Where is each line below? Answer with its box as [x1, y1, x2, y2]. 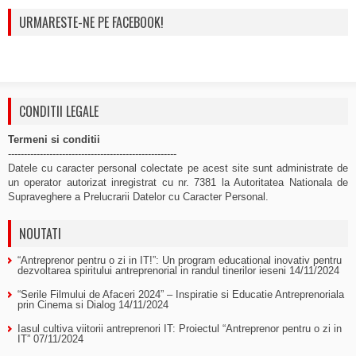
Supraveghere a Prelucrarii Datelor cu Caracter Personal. [8, 191, 269, 203]
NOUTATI [19, 224, 61, 243]
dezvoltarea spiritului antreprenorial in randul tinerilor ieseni [17, 265, 286, 277]
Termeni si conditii [8, 133, 100, 145]
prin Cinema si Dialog [17, 299, 115, 311]
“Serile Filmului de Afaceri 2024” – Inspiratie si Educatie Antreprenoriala [17, 288, 344, 300]
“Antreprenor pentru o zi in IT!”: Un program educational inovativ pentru [17, 254, 342, 266]
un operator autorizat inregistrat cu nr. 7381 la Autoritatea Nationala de [8, 176, 348, 188]
